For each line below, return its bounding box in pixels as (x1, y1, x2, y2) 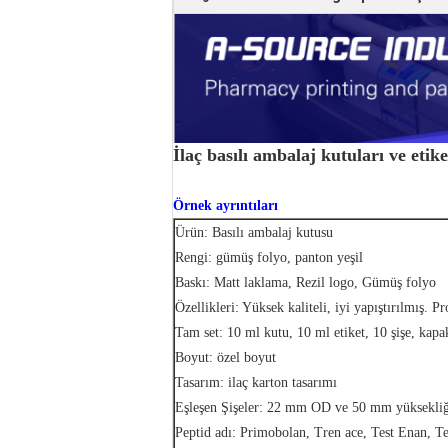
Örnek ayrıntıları (173, 198, 278, 213)
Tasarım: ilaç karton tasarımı (175, 375, 337, 390)
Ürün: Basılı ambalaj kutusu (175, 225, 333, 240)
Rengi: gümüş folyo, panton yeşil (175, 250, 363, 265)
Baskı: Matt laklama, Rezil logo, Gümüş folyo (175, 275, 436, 290)
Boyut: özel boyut (175, 350, 276, 365)
